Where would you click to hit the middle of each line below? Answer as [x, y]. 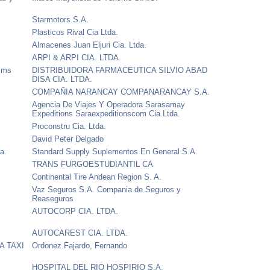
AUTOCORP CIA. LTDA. [75, 211]
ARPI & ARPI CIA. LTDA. [77, 57]
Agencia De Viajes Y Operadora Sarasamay [109, 104]
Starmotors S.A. [61, 19]
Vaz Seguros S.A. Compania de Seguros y [107, 189]
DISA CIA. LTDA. [62, 79]
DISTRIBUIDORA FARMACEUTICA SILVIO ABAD [120, 70]
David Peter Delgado [68, 139]
